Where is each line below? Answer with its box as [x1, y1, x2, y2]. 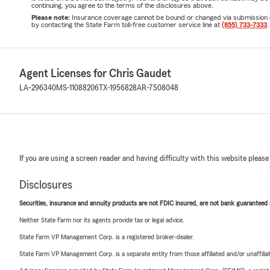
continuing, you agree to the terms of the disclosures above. [31, 1, 213, 9]
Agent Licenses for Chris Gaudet [19, 67, 171, 80]
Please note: [31, 13, 72, 21]
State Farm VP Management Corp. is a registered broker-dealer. [19, 233, 194, 240]
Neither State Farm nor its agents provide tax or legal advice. [19, 216, 184, 224]
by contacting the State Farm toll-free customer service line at [31, 20, 222, 28]
